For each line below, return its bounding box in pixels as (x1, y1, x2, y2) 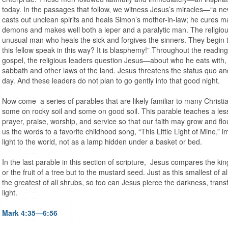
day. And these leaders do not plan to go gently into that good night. (2, 75, 220, 86)
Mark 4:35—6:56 (2, 208, 58, 218)
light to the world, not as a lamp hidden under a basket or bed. (2, 136, 202, 147)
